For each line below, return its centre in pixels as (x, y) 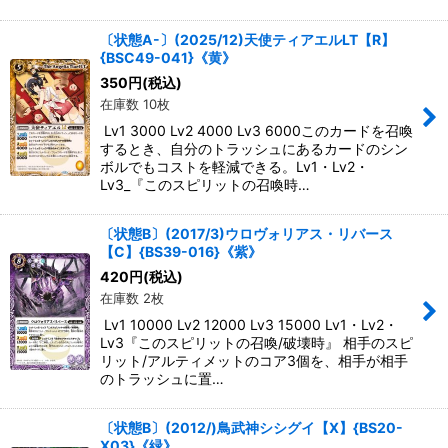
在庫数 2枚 (132, 298)
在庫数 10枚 (135, 104)
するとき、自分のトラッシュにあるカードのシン (254, 148)
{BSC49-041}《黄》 (168, 57)
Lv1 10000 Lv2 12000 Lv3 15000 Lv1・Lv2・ (249, 324)
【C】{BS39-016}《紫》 (181, 251)
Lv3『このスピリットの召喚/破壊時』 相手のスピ (256, 342)
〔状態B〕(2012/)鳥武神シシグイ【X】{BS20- (251, 427)
